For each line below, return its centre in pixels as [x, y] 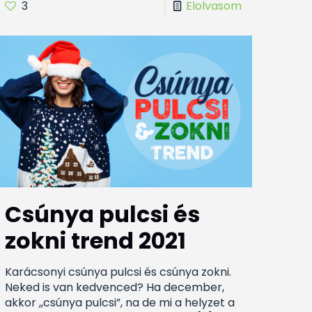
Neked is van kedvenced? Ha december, [115, 288]
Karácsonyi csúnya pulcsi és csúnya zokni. [118, 272]
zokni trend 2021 [96, 241]
